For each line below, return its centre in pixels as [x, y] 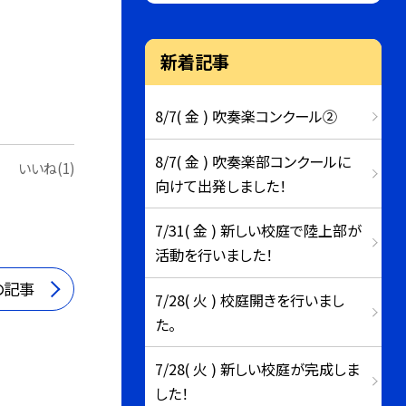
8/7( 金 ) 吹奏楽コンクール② [246, 116]
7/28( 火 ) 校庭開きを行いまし [250, 300]
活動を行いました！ [214, 255]
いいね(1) [47, 168]
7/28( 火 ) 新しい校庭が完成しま [258, 369]
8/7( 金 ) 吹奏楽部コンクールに [253, 161]
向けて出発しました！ [221, 185]
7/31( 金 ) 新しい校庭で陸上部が [259, 231]
